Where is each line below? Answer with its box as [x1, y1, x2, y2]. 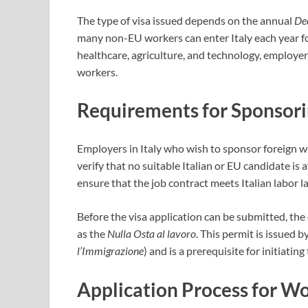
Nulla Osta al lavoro [107, 227, 196, 241]
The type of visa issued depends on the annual [77, 13, 294, 27]
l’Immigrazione [77, 244, 144, 258]
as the [77, 227, 107, 241]
